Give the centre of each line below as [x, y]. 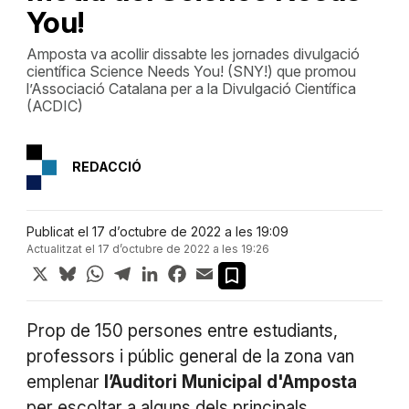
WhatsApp [142, 269]
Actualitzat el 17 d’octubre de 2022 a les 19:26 [147, 249]
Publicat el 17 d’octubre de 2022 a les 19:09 [157, 231]
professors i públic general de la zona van [190, 356]
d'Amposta [311, 382]
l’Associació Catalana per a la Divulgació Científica [191, 89]
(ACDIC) [54, 106]
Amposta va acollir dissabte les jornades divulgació [193, 54]
